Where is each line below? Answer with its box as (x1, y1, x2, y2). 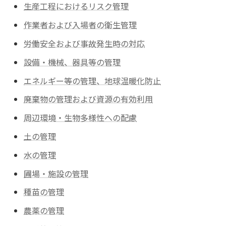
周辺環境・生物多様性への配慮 (24, 111, 137, 124)
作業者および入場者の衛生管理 (24, 19, 137, 31)
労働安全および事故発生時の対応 (24, 37, 145, 49)
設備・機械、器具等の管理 (24, 55, 121, 68)
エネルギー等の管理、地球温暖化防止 (24, 74, 161, 87)
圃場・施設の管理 (24, 167, 89, 180)
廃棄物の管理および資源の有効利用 (24, 93, 153, 105)
